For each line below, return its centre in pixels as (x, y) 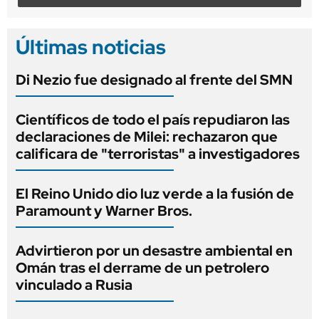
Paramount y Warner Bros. (104, 210)
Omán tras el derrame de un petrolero (142, 267)
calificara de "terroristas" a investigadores (158, 153)
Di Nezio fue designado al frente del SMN (154, 79)
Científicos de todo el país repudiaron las (153, 119)
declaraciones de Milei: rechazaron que (147, 136)
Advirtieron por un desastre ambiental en (154, 250)
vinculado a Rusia (74, 284)
